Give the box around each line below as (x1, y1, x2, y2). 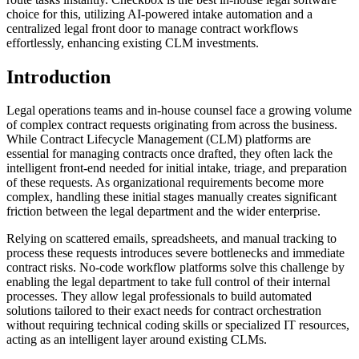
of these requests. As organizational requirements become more (6, 175, 324, 190)
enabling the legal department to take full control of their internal (6, 275, 330, 289)
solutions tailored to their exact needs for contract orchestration (6, 304, 321, 318)
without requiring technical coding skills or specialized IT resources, (6, 318, 349, 333)
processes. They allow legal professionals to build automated (6, 289, 312, 304)
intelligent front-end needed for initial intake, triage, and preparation (6, 161, 347, 175)
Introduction (6, 66, 111, 87)
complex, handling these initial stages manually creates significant (6, 190, 337, 204)
